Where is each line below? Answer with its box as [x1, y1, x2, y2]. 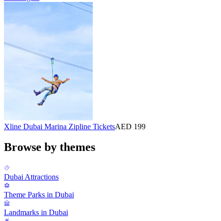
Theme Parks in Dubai [4, 190, 74, 199]
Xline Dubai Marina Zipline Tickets [4, 122, 115, 131]
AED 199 [115, 122, 146, 131]
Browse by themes [4, 141, 95, 154]
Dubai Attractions [4, 173, 59, 182]
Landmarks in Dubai [4, 208, 68, 217]
